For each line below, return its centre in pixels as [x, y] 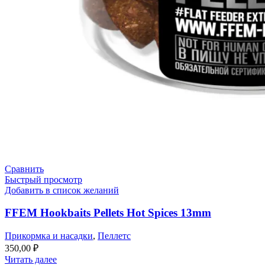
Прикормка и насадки [49, 236]
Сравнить [24, 169]
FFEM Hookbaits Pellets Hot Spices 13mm [108, 213]
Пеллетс [114, 236]
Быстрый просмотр [43, 179]
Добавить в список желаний [62, 190]
